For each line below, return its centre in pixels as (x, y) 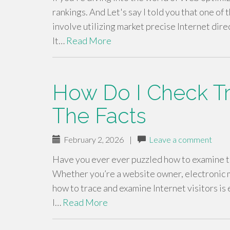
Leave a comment (180, 139)
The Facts (99, 116)
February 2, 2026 (92, 139)
